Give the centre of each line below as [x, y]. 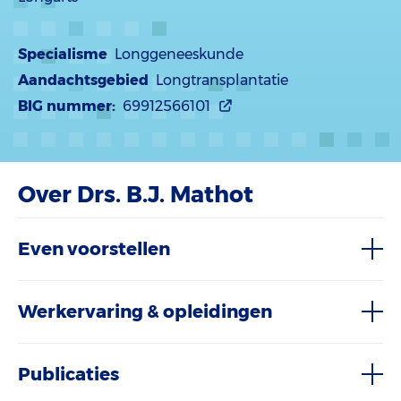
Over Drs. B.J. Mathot [136, 194]
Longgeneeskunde [179, 54]
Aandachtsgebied [83, 80]
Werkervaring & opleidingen [145, 311]
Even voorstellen [94, 249]
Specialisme [63, 54]
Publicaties [68, 374]
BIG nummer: [67, 106]
